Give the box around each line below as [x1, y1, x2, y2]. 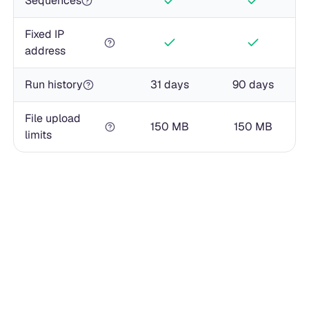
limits [24, 127, 52, 142]
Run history [24, 77, 83, 92]
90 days [232, 77, 275, 92]
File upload [24, 110, 81, 126]
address [24, 43, 66, 58]
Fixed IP [24, 26, 64, 41]
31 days [150, 77, 189, 92]
